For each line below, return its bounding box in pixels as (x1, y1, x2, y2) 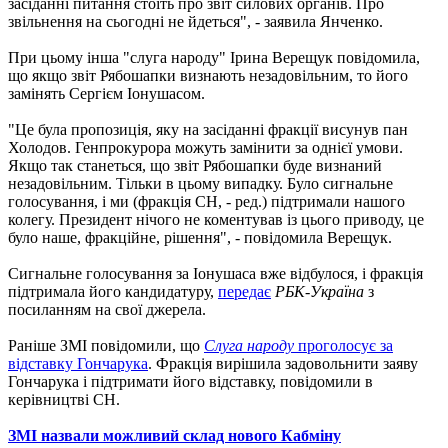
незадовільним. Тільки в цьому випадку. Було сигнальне (8, 174, 393, 192)
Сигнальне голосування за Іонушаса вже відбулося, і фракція (8, 264, 423, 282)
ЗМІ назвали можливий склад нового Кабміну (8, 426, 341, 444)
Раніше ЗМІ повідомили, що (8, 336, 204, 354)
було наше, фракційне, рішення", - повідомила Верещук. (8, 228, 392, 246)
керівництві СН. (8, 390, 120, 408)
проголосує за (294, 336, 393, 354)
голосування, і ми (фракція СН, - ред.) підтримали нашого (8, 192, 405, 210)
